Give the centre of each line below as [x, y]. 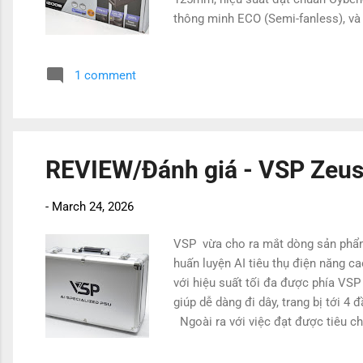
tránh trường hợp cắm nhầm [248, 38]
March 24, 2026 [93, 206]
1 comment [105, 75]
